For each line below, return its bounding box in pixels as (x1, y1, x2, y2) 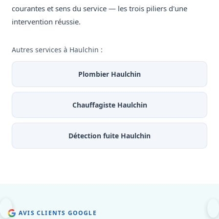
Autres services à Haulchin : (12, 45, 103, 55)
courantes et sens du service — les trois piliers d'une (12, 3, 187, 14)
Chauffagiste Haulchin (72, 100, 147, 110)
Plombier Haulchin (78, 69, 141, 79)
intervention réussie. (12, 17, 81, 27)
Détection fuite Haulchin (68, 131, 151, 141)
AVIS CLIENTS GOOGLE (19, 209, 97, 218)
